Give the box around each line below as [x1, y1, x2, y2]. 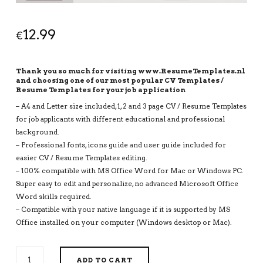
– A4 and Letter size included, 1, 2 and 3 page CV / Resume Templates [15, 102, 247, 111]
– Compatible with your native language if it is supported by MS [15, 205, 230, 214]
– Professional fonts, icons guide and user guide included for [15, 141, 226, 150]
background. [15, 128, 59, 137]
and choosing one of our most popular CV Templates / [15, 76, 224, 85]
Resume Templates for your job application [15, 86, 186, 94]
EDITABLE [15, 248, 53, 257]
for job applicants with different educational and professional [15, 115, 225, 124]
